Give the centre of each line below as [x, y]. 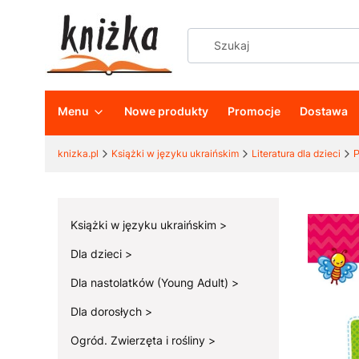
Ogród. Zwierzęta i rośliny [139, 340]
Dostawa [324, 111]
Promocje [254, 111]
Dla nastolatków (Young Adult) [151, 282]
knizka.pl [78, 153]
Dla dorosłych [108, 311]
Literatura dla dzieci [296, 153]
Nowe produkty [166, 111]
